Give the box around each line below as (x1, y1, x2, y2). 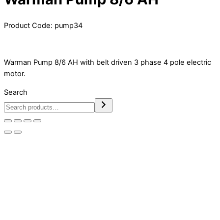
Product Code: (4, 21, 55, 30)
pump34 (55, 21, 82, 30)
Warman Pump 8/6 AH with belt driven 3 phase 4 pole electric (4, 58, 211, 67)
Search (4, 87, 27, 97)
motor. (4, 69, 26, 79)
